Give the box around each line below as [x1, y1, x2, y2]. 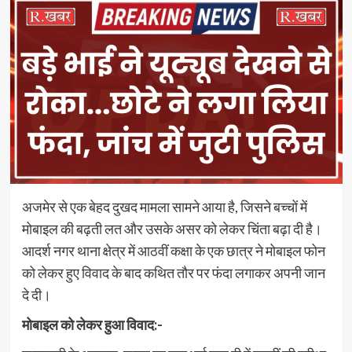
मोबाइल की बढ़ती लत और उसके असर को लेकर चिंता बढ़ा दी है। [21, 219, 322, 237]
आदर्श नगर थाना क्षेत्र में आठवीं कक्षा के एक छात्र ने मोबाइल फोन [21, 241, 325, 259]
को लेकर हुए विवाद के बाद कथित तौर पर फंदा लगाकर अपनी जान [21, 263, 325, 281]
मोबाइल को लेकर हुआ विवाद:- [21, 315, 163, 333]
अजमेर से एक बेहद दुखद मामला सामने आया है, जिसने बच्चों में [21, 197, 307, 215]
